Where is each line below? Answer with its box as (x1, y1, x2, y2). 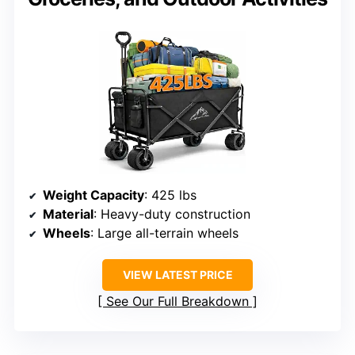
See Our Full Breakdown (106, 293, 249, 310)
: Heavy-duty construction (94, 206, 250, 223)
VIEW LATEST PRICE (122, 268, 233, 282)
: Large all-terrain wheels (90, 225, 239, 242)
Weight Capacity (43, 187, 144, 204)
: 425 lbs (144, 187, 197, 204)
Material (43, 206, 94, 223)
